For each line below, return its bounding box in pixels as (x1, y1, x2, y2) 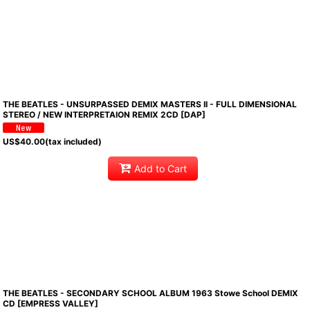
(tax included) (45, 136, 102, 147)
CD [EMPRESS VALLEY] (3, 298, 99, 309)
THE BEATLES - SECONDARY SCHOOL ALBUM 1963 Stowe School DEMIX (3, 287, 299, 298)
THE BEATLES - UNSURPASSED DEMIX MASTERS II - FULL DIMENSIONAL (3, 98, 298, 109)
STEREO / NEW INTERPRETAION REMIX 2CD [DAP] (3, 109, 206, 120)
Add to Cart (134, 163, 187, 175)
